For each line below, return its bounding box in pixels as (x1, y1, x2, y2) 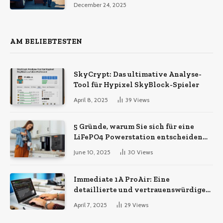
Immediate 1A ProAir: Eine (74, 174, 170, 184)
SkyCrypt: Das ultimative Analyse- (74, 70, 202, 79)
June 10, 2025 (74, 148, 111, 156)
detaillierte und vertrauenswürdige (74, 185, 206, 194)
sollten (74, 143, 100, 152)
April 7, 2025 (74, 201, 107, 209)
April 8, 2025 (74, 96, 108, 104)
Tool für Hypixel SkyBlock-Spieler (74, 80, 199, 90)
